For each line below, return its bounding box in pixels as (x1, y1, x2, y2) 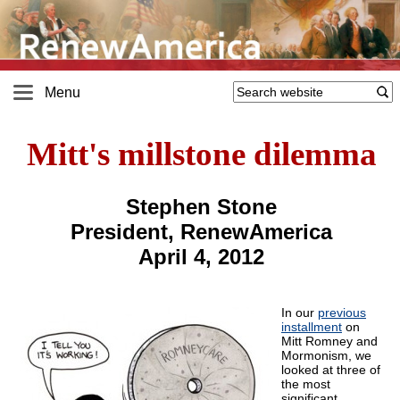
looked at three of (281, 362, 380, 378)
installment (281, 320, 342, 335)
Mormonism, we (281, 348, 371, 363)
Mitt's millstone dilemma (26, 136, 377, 173)
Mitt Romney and (281, 334, 378, 349)
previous (318, 305, 366, 321)
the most (281, 377, 330, 392)
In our (281, 305, 318, 321)
